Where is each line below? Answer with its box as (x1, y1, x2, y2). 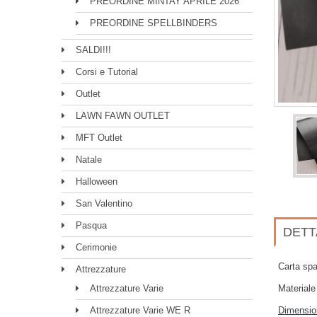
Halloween (76, 176, 117, 187)
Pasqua (76, 220, 107, 231)
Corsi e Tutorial (76, 67, 138, 77)
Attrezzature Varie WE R (90, 305, 190, 316)
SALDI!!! (76, 45, 111, 55)
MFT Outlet (76, 132, 122, 143)
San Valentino (76, 198, 132, 209)
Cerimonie (76, 242, 117, 253)
